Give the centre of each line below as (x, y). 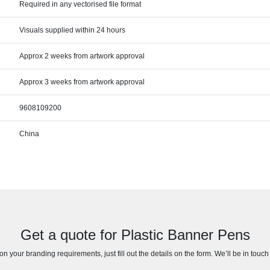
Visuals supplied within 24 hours (73, 30)
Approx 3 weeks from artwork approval (82, 82)
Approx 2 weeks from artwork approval (82, 56)
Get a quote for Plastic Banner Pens (135, 235)
